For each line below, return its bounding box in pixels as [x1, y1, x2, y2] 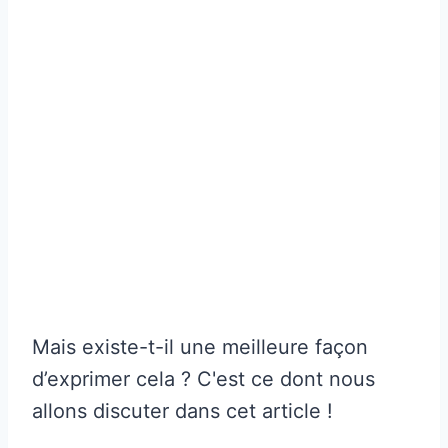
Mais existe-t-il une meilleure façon [32, 334, 368, 359]
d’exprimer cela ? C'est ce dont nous [32, 366, 375, 391]
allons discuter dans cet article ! [32, 398, 333, 423]
